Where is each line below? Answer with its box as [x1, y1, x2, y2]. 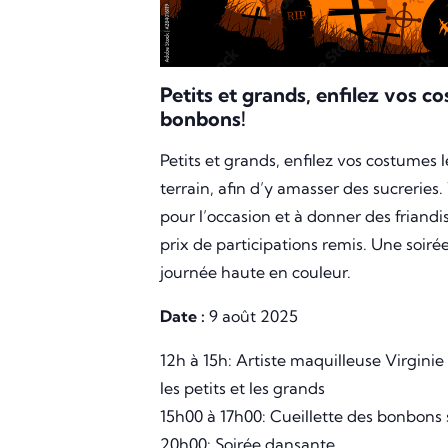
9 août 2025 [205, 306, 298, 327]
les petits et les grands [160, 378, 325, 399]
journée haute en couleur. [160, 262, 351, 283]
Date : [160, 306, 205, 327]
